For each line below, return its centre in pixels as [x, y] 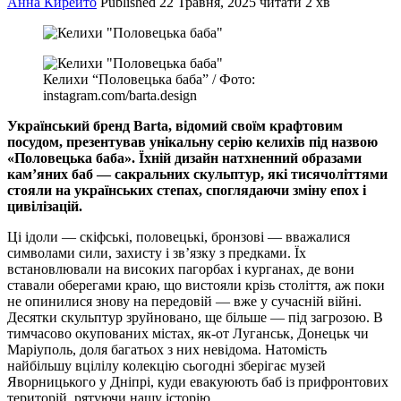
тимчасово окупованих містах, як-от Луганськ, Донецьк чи [188, 333]
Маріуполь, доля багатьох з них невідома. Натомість [167, 349]
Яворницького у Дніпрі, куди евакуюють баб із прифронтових [198, 381]
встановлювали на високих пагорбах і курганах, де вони [181, 269]
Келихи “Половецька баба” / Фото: [149, 79]
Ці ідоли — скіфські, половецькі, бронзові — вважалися [179, 236]
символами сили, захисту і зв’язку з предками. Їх [157, 252]
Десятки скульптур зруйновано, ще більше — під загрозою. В [195, 317]
